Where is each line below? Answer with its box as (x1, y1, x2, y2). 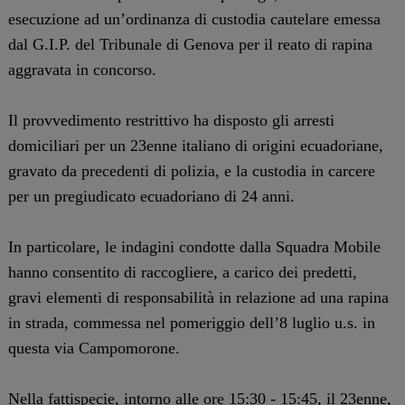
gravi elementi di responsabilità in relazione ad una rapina (7, 288, 389, 307)
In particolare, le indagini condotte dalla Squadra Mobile (7, 238, 381, 257)
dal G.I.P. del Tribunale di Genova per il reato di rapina (7, 35, 372, 54)
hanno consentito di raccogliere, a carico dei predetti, (7, 263, 357, 282)
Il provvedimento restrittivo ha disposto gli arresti (7, 111, 334, 130)
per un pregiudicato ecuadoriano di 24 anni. (7, 187, 295, 206)
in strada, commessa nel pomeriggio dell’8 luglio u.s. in (7, 314, 375, 333)
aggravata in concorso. (7, 61, 156, 80)
